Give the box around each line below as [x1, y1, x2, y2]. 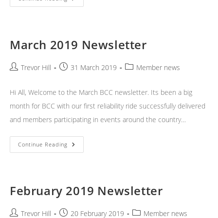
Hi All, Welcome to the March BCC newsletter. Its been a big [10, 88, 192, 97]
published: [59, 73, 94, 82]
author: [9, 73, 33, 82]
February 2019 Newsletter [10, 182, 163, 199]
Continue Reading [18, 141, 68, 148]
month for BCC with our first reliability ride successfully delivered [10, 101, 205, 111]
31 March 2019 [71, 63, 117, 73]
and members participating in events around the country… [10, 115, 186, 125]
